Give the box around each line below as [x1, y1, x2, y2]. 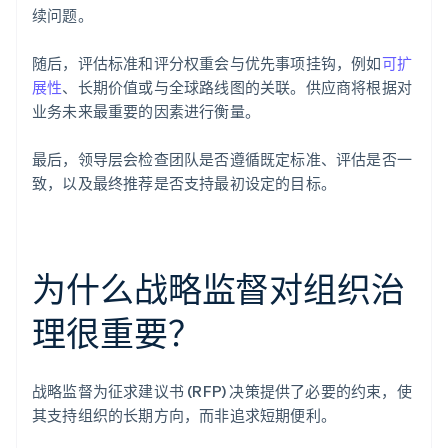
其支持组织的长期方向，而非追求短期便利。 [32, 405, 336, 426]
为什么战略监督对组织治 [32, 267, 405, 311]
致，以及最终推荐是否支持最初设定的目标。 [32, 173, 336, 194]
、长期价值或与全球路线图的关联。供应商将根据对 [62, 77, 413, 98]
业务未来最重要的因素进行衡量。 [32, 101, 260, 122]
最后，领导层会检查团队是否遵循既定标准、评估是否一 [32, 149, 413, 170]
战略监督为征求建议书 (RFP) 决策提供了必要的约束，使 [32, 381, 412, 402]
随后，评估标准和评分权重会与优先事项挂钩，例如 [32, 53, 382, 74]
